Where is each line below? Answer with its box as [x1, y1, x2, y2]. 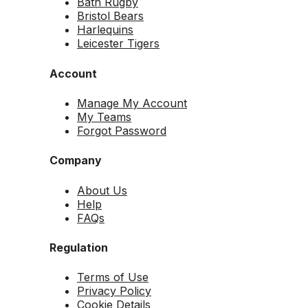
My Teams [77, 110, 131, 124]
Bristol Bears [77, 9, 144, 23]
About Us [77, 183, 127, 197]
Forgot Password [77, 124, 166, 137]
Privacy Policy [77, 284, 151, 298]
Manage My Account [77, 96, 187, 110]
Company [49, 153, 102, 168]
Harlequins [77, 23, 133, 37]
